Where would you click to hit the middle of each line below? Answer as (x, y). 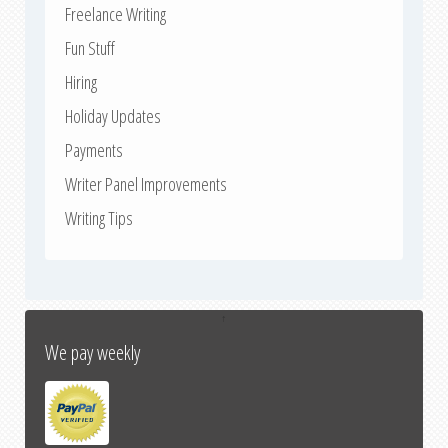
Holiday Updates (113, 116)
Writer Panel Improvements (146, 184)
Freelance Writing (115, 14)
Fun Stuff (90, 48)
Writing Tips (99, 218)
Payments (94, 150)
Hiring (81, 82)
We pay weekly (92, 353)
